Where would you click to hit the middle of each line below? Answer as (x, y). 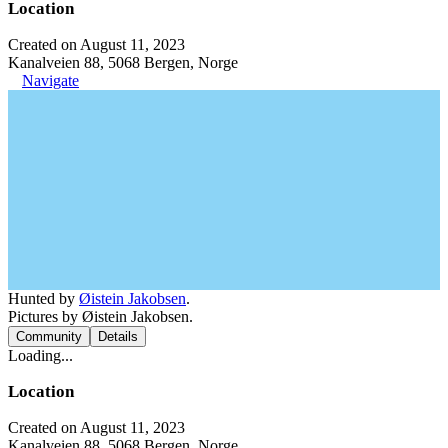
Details (118, 336)
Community (49, 336)
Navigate (50, 80)
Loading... (40, 355)
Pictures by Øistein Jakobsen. (100, 316)
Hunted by (43, 298)
